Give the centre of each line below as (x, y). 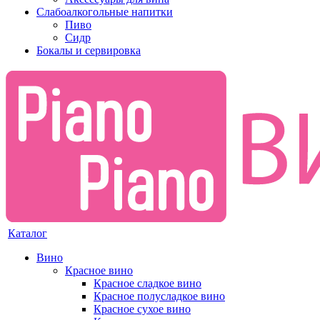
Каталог (27, 233)
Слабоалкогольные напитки (105, 12)
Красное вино (99, 270)
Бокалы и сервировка (89, 50)
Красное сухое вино (142, 309)
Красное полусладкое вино (159, 296)
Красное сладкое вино (147, 283)
